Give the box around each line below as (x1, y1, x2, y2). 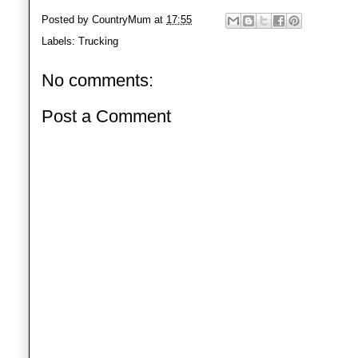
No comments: (42, 70, 153, 90)
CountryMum (92, 13, 151, 26)
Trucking (78, 34, 118, 47)
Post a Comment (42, 106, 171, 127)
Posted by (42, 13, 92, 26)
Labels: (42, 34, 78, 47)
